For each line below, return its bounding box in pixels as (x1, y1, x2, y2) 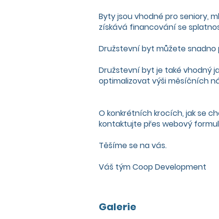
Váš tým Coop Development (99, 161, 206, 173)
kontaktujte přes (99, 118, 162, 130)
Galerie (99, 200, 136, 214)
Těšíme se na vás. (99, 140, 167, 151)
